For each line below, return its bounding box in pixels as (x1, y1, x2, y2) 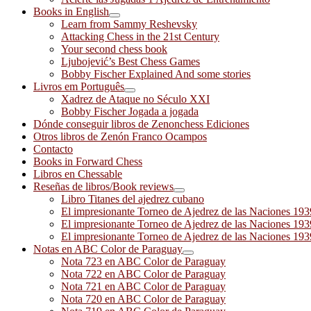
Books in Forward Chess (33, 155, 142, 167)
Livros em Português (33, 81, 124, 92)
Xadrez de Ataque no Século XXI (61, 93, 210, 105)
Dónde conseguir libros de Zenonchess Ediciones (33, 118, 249, 130)
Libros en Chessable (33, 168, 122, 180)
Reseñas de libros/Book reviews (33, 180, 174, 192)
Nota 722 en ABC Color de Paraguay (61, 268, 226, 280)
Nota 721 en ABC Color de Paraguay (61, 280, 226, 292)
